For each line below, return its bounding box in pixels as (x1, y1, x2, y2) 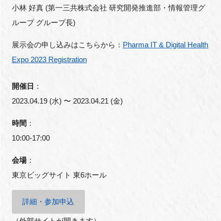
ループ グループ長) (11, 18, 75, 27)
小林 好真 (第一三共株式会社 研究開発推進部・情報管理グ (11, 3, 205, 12)
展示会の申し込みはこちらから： (11, 40, 123, 49)
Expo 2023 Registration (11, 55, 87, 64)
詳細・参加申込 (22, 197, 74, 206)
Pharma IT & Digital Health (122, 40, 208, 49)
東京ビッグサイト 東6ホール (11, 170, 107, 179)
